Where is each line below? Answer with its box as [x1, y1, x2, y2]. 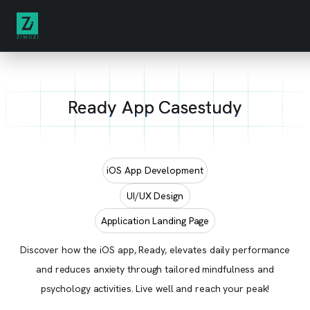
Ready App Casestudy [68, 95, 242, 119]
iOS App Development [107, 164, 203, 177]
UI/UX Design [127, 189, 183, 202]
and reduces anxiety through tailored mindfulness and [36, 262, 274, 275]
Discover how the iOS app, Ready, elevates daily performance [19, 243, 291, 256]
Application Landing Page [100, 214, 210, 227]
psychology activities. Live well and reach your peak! [40, 282, 270, 295]
